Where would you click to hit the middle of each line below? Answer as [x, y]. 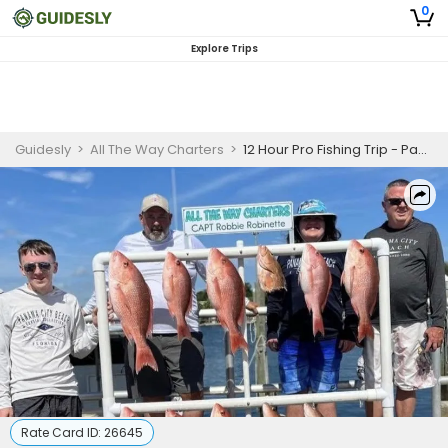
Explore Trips [224, 48]
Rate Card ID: [62, 432]
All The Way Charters [157, 149]
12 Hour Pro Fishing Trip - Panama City [330, 149]
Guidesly [43, 149]
